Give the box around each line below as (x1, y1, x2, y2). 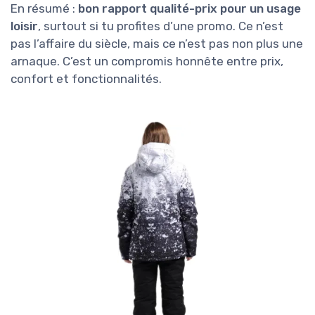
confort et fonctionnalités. (11, 72, 162, 86)
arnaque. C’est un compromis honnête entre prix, (11, 54, 283, 69)
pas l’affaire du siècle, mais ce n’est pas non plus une (11, 37, 303, 51)
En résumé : (11, 1, 78, 16)
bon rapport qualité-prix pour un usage (78, 1, 301, 16)
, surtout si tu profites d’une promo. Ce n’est (38, 19, 283, 34)
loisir (11, 19, 38, 34)
